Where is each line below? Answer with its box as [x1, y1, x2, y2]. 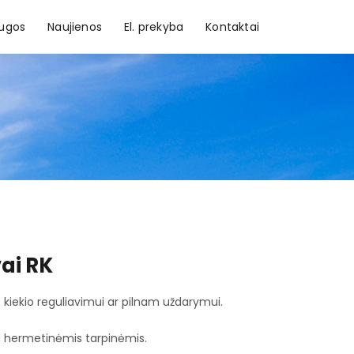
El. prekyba [123, 19, 184, 35]
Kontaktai [205, 19, 259, 35]
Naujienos [47, 19, 102, 35]
